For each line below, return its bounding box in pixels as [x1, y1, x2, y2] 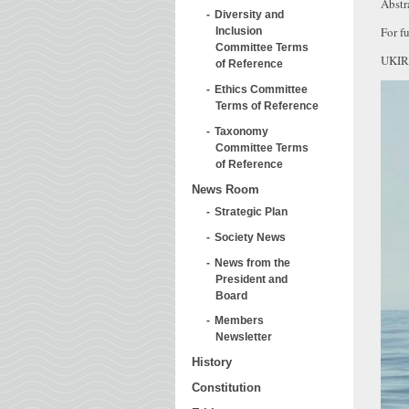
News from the [215, 256, 290, 268]
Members [215, 314, 264, 327]
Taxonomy [215, 124, 268, 137]
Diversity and [215, 8, 284, 21]
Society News [215, 230, 286, 243]
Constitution [192, 380, 261, 394]
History [192, 355, 232, 370]
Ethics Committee [215, 83, 308, 96]
